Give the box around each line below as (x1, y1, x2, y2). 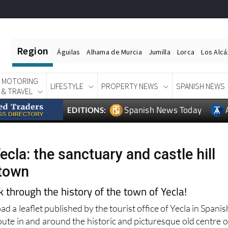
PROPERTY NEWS (101, 81, 158, 92)
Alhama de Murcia (87, 47, 142, 56)
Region (17, 44, 49, 57)
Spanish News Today (124, 103, 202, 117)
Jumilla (148, 47, 170, 56)
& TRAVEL (2, 86, 33, 97)
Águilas (57, 47, 80, 56)
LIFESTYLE (50, 81, 83, 92)
